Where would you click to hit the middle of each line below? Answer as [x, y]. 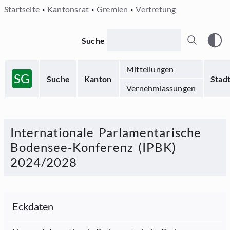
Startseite [22, 9]
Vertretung [156, 9]
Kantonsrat [68, 9]
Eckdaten [33, 206]
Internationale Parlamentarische [106, 132]
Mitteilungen [150, 69]
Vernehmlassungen [161, 88]
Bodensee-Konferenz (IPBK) [93, 147]
